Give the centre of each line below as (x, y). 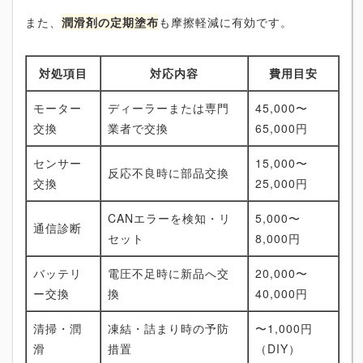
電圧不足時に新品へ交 (169, 273)
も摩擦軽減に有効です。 (226, 22)
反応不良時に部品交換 (169, 173)
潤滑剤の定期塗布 (110, 22)
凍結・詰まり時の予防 (169, 329)
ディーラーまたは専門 (169, 108)
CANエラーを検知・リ (169, 218)
